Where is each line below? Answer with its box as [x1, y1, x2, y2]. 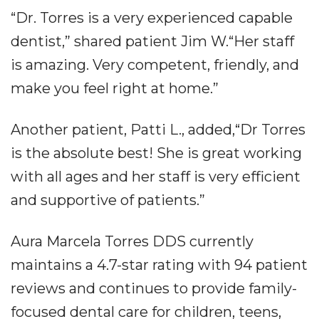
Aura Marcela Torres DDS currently [11, 233, 253, 250]
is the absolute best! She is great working [11, 145, 302, 162]
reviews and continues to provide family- [11, 280, 297, 297]
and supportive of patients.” [11, 192, 205, 209]
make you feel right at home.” [11, 80, 219, 97]
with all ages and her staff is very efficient [11, 168, 300, 185]
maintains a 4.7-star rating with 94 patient [11, 256, 308, 273]
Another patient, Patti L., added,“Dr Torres [11, 121, 305, 138]
